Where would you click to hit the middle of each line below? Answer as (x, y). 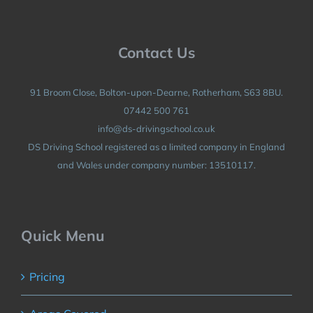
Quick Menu (63, 235)
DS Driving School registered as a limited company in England (156, 146)
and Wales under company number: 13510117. (156, 165)
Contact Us (156, 52)
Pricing (47, 277)
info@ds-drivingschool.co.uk (156, 128)
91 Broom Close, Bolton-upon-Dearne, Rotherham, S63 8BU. (156, 92)
